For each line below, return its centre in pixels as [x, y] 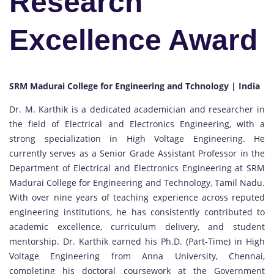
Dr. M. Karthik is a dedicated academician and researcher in [137, 109]
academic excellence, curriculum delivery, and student [137, 227]
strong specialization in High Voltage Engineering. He [137, 139]
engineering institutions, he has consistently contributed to [137, 212]
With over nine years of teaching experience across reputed [137, 198]
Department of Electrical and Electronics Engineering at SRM [137, 168]
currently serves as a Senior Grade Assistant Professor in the [137, 154]
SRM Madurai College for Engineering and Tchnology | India [135, 86]
